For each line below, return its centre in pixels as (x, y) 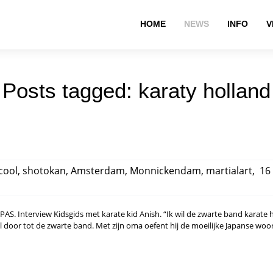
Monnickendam (165, 171)
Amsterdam (98, 171)
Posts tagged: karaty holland (136, 90)
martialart (229, 171)
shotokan (44, 171)
